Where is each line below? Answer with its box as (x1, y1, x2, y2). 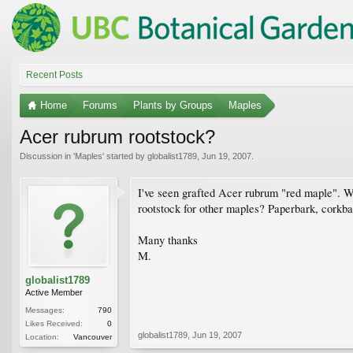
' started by (102, 150, 147, 161)
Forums (83, 98, 117, 111)
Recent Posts (26, 69, 83, 80)
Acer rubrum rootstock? (20, 125, 215, 147)
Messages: (25, 305, 65, 314)
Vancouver (73, 332, 112, 341)
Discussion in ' (20, 150, 75, 161)
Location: (25, 332, 59, 341)
